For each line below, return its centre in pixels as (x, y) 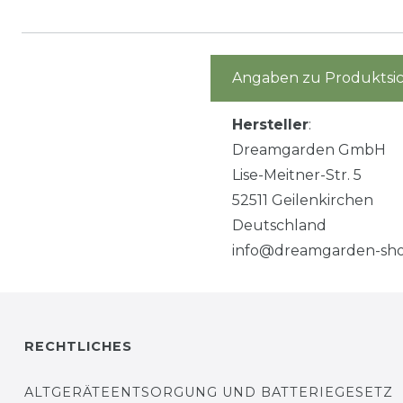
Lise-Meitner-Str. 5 (297, 175)
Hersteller (270, 124)
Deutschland (279, 225)
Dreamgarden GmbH (309, 149)
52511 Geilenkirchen (303, 200)
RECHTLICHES (78, 346)
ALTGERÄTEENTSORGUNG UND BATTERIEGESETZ (209, 392)
